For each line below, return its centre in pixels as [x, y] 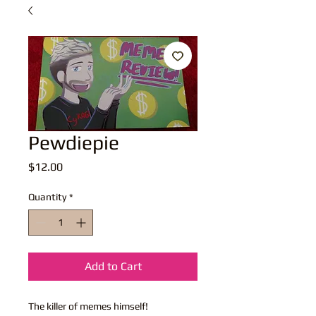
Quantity [47, 196]
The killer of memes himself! [89, 306]
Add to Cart [113, 266]
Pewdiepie [74, 142]
